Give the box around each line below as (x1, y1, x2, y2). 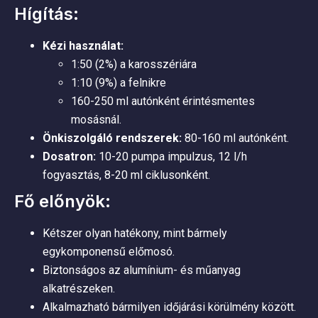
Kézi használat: (43, 39, 124, 53)
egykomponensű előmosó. (43, 245, 175, 258)
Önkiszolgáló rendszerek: (43, 131, 182, 145)
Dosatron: (43, 150, 96, 163)
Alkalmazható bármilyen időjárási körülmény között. (43, 300, 296, 314)
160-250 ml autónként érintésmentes (71, 94, 255, 108)
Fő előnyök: (14, 191, 111, 212)
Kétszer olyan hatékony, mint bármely (43, 226, 227, 240)
